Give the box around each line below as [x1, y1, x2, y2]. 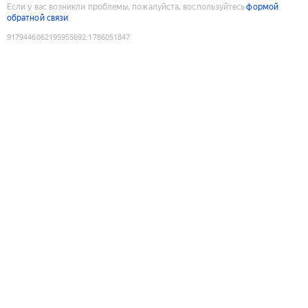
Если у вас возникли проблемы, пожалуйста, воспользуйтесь [7, 1, 245, 12]
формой [246, 1, 278, 12]
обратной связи [7, 12, 69, 23]
